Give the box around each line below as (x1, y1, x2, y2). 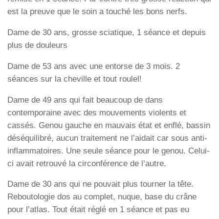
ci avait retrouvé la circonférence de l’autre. (7, 158, 166, 168)
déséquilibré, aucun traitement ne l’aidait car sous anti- (7, 133, 207, 143)
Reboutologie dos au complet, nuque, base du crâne (7, 192, 197, 202)
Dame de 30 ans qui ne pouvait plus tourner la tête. (7, 179, 194, 189)
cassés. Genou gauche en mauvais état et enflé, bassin (7, 120, 210, 130)
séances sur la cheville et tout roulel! (7, 74, 142, 84)
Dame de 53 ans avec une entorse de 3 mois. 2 (7, 61, 180, 71)
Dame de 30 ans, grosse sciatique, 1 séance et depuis (7, 28, 206, 38)
